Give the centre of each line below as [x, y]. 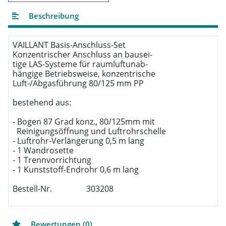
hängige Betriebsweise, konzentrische [84, 74]
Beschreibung [53, 16]
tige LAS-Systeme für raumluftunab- [80, 64]
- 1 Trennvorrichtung [52, 160]
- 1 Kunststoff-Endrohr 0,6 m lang [76, 170]
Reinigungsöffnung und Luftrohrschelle [89, 131]
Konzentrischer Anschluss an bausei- [82, 55]
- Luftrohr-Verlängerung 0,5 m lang [78, 141]
